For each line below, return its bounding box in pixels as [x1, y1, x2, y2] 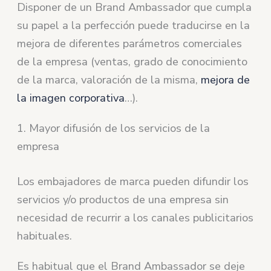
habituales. [17, 228, 73, 243]
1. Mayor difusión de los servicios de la [17, 121, 211, 136]
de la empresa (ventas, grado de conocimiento [17, 54, 248, 70]
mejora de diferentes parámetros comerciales [17, 36, 243, 51]
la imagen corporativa [17, 91, 125, 106]
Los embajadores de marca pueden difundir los [17, 174, 249, 189]
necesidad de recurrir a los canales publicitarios [17, 210, 254, 225]
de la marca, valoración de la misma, [17, 73, 201, 88]
